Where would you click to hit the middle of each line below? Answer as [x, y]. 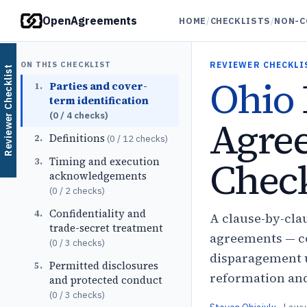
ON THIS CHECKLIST [66, 64]
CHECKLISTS [240, 20]
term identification [99, 100]
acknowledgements [98, 176]
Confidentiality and [98, 213]
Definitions [77, 138]
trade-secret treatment [106, 228]
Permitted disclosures [104, 266]
